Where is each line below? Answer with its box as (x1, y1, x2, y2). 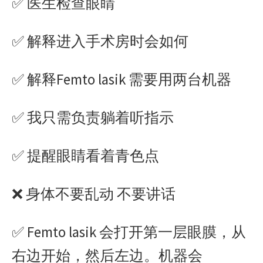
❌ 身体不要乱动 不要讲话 (12, 184, 176, 203)
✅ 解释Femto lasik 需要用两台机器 (12, 70, 231, 89)
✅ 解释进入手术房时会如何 (12, 32, 188, 50)
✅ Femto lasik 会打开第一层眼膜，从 (12, 222, 246, 241)
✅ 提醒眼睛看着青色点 (12, 146, 162, 165)
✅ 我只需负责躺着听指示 (12, 108, 174, 127)
